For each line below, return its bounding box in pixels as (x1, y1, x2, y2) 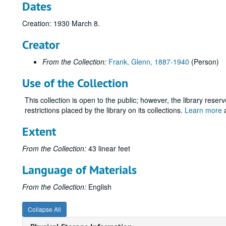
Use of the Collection (22, 75, 128, 91)
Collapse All (28, 205, 61, 213)
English (86, 182, 111, 192)
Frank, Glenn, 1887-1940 (108, 56, 189, 67)
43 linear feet (86, 143, 130, 153)
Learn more (185, 105, 222, 115)
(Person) (189, 56, 219, 67)
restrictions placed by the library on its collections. (25, 105, 185, 115)
